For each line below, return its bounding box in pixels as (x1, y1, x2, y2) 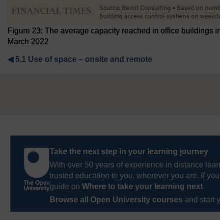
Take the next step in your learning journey (50, 147, 208, 156)
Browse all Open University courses (50, 195, 183, 204)
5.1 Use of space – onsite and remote (15, 55, 152, 63)
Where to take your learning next (82, 182, 203, 191)
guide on (50, 182, 82, 191)
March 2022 (7, 37, 49, 46)
